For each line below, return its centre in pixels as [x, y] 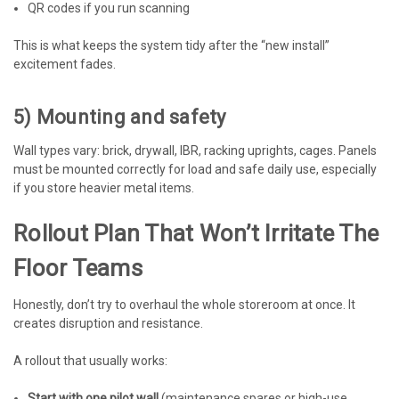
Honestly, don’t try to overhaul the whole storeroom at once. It [184, 304]
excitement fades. [65, 64]
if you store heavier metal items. [104, 187]
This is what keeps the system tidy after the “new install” [171, 45]
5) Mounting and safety [120, 117]
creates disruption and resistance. [108, 323]
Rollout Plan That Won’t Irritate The [196, 233]
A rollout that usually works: [90, 360]
